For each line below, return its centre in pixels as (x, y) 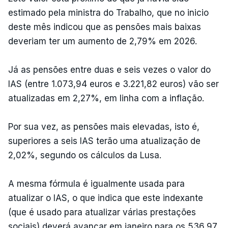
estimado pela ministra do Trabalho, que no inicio (108, 12)
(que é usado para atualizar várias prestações (102, 212)
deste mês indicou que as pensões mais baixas (105, 27)
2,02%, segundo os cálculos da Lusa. (85, 155)
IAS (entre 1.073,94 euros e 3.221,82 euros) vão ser (113, 84)
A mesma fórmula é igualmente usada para (96, 183)
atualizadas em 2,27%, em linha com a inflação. (106, 98)
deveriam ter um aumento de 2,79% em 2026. (103, 41)
